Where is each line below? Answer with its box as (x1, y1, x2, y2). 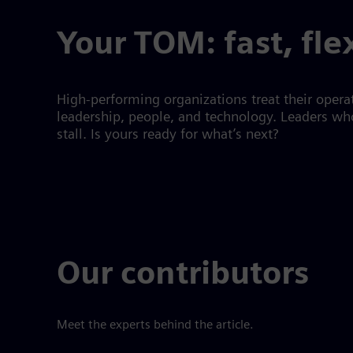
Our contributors (57, 261, 309, 291)
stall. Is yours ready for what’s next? (57, 128, 278, 142)
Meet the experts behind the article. (57, 319, 254, 331)
